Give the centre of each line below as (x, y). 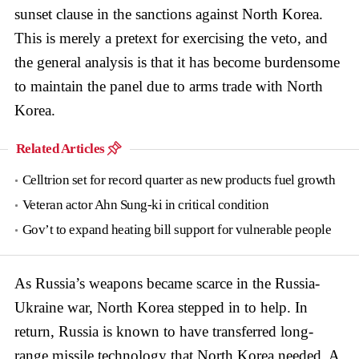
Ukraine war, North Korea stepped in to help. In (161, 307)
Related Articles (62, 148)
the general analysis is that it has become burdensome (177, 62)
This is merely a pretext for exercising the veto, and (171, 38)
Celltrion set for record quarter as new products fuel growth (179, 179)
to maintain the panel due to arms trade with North (169, 86)
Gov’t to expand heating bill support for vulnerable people (177, 229)
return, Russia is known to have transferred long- (164, 331)
